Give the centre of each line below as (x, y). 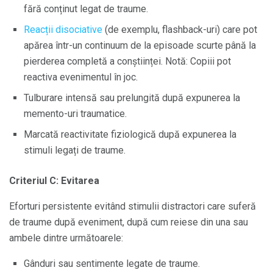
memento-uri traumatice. (75, 113)
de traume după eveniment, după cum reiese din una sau (129, 222)
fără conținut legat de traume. (86, 9)
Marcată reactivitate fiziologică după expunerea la (130, 134)
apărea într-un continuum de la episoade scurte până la (140, 45)
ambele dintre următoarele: (66, 238)
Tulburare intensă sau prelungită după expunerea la (132, 97)
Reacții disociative (63, 29)
